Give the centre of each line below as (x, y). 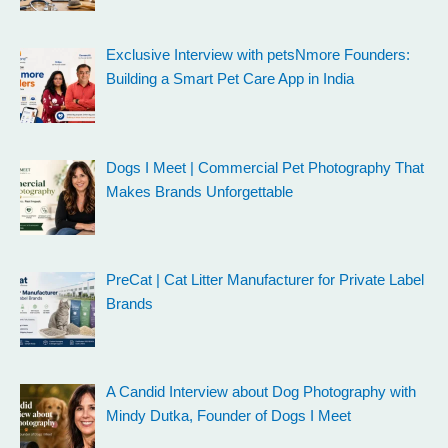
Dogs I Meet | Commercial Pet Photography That (264, 167)
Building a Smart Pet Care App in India (229, 79)
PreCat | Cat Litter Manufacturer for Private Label (264, 279)
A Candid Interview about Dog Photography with (260, 391)
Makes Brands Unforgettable (199, 191)
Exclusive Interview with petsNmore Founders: (257, 55)
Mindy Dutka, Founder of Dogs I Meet (228, 415)
